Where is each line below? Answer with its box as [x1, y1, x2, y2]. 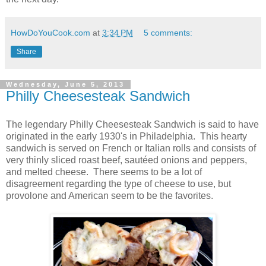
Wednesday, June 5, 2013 [6, 81, 125, 88]
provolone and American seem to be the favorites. [6, 191, 213, 201]
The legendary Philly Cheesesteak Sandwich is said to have [6, 119, 259, 130]
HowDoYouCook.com [11, 28, 90, 38]
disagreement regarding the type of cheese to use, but [6, 179, 231, 189]
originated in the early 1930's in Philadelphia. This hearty [6, 131, 247, 142]
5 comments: [144, 28, 193, 38]
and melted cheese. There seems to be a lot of [6, 167, 202, 178]
